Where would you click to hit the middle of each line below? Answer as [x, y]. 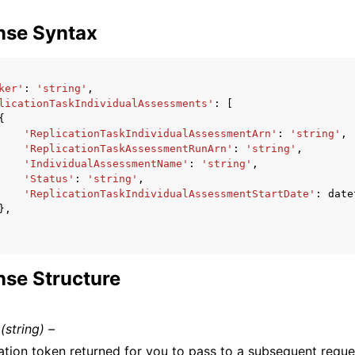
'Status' [49, 179]
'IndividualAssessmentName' [106, 164]
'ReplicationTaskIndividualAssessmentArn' [151, 134]
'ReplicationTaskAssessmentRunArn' [128, 149]
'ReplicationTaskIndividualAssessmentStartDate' [170, 194]
